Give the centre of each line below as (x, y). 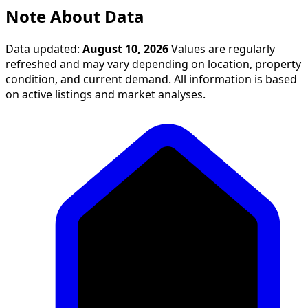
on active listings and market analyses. (106, 95)
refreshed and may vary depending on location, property (153, 64)
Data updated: (44, 49)
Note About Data (75, 17)
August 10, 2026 (125, 49)
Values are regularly (222, 49)
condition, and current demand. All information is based (151, 79)
